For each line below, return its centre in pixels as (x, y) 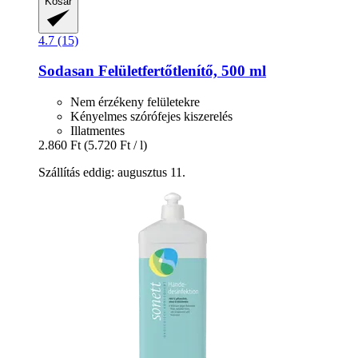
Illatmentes (97, 131)
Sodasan (66, 71)
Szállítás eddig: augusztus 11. (112, 173)
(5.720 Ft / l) (115, 145)
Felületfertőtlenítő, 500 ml (180, 71)
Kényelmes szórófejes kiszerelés (151, 117)
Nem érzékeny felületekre (135, 102)
